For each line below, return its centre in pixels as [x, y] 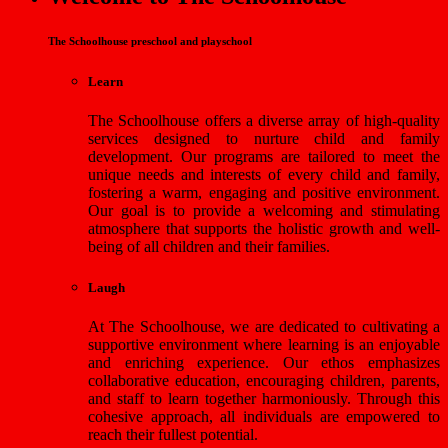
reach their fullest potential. [173, 435]
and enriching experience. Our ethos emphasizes [264, 363]
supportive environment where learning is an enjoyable [264, 345]
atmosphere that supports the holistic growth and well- [264, 229]
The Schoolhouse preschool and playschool [150, 40]
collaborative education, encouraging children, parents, [264, 381]
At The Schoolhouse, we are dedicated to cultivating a [264, 327]
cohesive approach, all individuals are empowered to [264, 417]
